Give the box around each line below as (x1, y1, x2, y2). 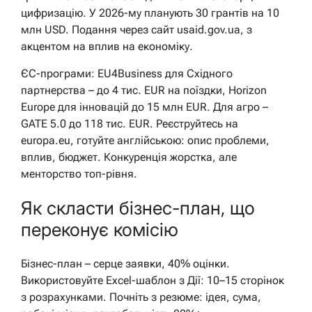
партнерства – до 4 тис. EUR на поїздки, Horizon (21, 83, 267, 97)
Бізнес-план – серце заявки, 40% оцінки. (21, 256, 230, 270)
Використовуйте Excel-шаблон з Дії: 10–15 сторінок (21, 273, 284, 287)
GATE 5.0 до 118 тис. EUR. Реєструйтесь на (21, 116, 238, 130)
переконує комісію (21, 219, 178, 241)
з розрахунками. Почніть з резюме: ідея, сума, (21, 290, 261, 304)
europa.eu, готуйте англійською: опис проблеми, (21, 133, 270, 147)
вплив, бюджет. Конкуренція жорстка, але (21, 150, 237, 164)
